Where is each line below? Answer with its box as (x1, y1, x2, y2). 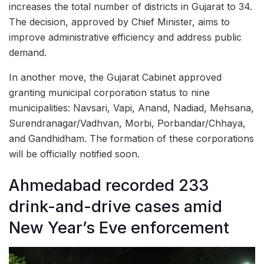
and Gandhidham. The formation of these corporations (9, 133, 254, 145)
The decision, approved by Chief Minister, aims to (9, 16, 230, 28)
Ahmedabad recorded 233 (9, 175, 209, 195)
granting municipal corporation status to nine (9, 87, 210, 99)
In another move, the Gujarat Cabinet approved (9, 71, 222, 84)
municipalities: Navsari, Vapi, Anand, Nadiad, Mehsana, (9, 102, 254, 114)
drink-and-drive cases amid (9, 196, 222, 216)
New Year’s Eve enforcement (9, 217, 229, 237)
